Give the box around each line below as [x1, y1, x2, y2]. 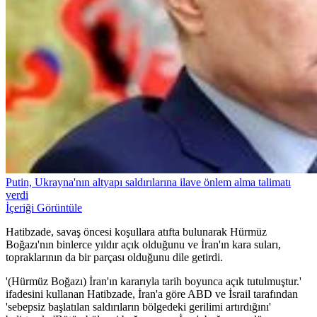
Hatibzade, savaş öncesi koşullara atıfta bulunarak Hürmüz [6, 226, 267, 238]
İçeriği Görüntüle [6, 202, 82, 214]
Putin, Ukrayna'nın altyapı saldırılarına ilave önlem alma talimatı [6, 176, 291, 189]
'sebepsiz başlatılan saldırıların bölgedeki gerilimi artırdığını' [6, 301, 271, 313]
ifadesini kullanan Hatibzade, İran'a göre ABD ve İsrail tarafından [6, 288, 298, 301]
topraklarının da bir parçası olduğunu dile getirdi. [6, 251, 223, 264]
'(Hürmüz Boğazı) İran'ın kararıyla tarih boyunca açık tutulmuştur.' [6, 275, 301, 288]
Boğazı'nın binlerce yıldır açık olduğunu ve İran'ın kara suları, [6, 238, 281, 251]
